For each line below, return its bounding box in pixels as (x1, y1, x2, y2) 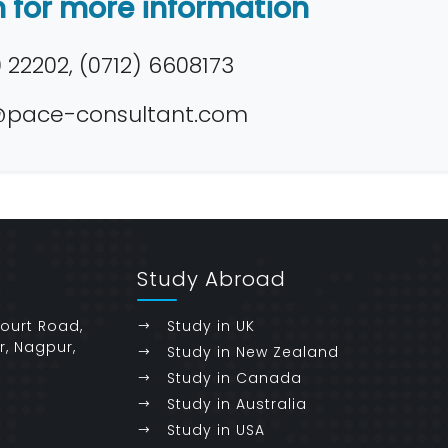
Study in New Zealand (167, 342, 340, 362)
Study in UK (167, 316, 256, 336)
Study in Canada (167, 368, 303, 388)
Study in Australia (167, 394, 308, 414)
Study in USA (167, 420, 266, 440)
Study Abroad (137, 265, 287, 293)
